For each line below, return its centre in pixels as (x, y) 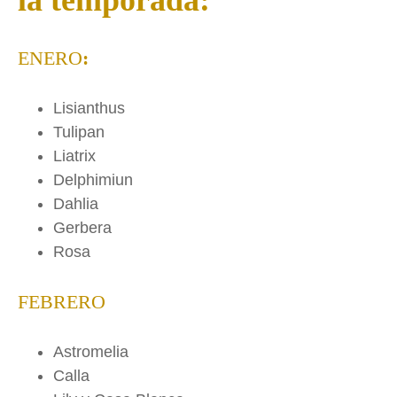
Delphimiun (93, 180)
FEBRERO (62, 303)
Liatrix (74, 156)
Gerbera (82, 228)
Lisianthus (89, 109)
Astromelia (91, 352)
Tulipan (79, 132)
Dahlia (76, 204)
